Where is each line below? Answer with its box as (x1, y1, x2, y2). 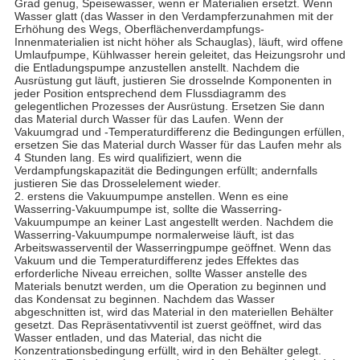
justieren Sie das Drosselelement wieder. (14, 176, 221, 190)
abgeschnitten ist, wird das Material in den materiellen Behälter (14, 305, 333, 318)
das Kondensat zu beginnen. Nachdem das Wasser (14, 292, 275, 305)
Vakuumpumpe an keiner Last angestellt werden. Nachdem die (14, 215, 333, 228)
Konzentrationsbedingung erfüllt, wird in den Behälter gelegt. (14, 343, 321, 357)
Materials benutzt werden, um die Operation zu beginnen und (14, 279, 326, 292)
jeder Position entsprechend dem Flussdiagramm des (14, 86, 286, 100)
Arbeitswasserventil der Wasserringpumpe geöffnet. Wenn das (14, 240, 331, 254)
